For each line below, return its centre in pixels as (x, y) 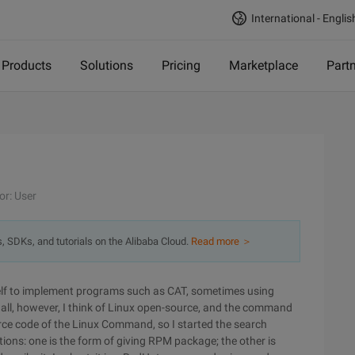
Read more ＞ (221, 241)
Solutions (107, 65)
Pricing (181, 65)
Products (27, 65)
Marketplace (263, 65)
